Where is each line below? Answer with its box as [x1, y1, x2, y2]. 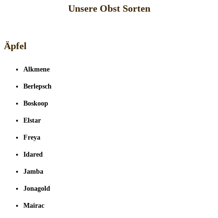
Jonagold [23, 185, 50, 193]
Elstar [23, 117, 41, 125]
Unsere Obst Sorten [68, 3, 150, 14]
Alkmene [23, 66, 50, 73]
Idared [23, 151, 43, 159]
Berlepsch [23, 83, 52, 91]
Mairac [23, 202, 44, 210]
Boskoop [23, 100, 48, 108]
